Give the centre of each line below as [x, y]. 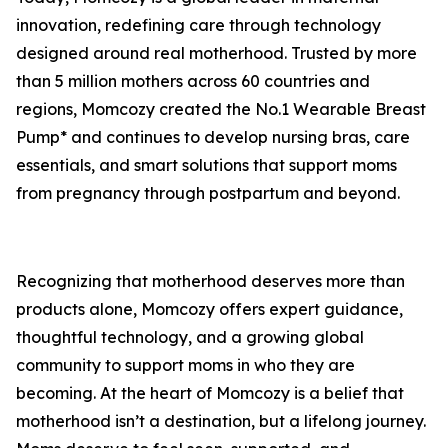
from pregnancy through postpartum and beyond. [208, 193]
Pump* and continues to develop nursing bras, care [213, 137]
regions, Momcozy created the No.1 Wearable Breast [221, 109]
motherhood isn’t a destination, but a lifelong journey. [221, 421]
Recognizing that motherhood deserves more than [210, 281]
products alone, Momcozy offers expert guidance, [209, 309]
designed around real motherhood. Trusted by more [216, 53]
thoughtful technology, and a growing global [190, 337]
